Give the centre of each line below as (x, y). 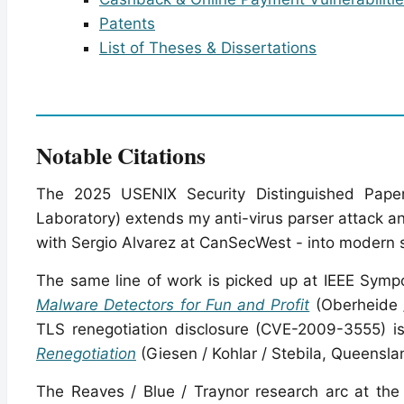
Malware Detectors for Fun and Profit (173, 304)
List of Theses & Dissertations (208, 47)
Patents (127, 23)
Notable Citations (121, 155)
